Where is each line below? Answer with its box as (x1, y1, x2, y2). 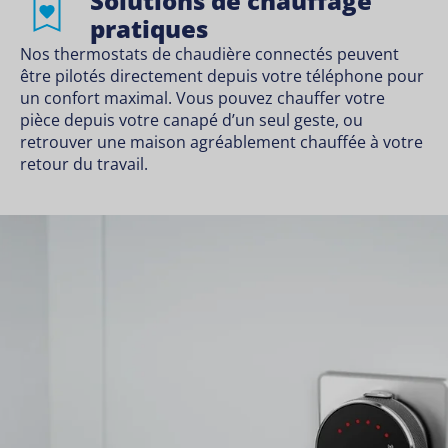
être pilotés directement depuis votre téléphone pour (20, 65, 424, 88)
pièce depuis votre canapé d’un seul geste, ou (20, 109, 363, 132)
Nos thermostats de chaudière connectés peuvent (20, 43, 399, 66)
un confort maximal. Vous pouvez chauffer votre (20, 87, 385, 110)
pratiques (90, 12, 208, 46)
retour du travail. (20, 153, 148, 176)
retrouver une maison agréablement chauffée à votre (20, 131, 423, 154)
